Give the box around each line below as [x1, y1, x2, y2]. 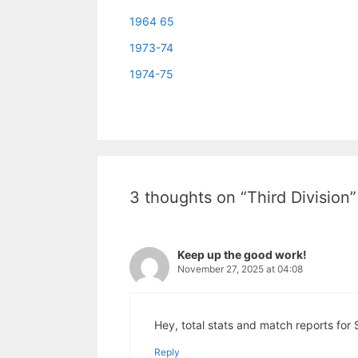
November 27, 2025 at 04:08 [177, 263, 303, 275]
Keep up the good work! [177, 248, 307, 261]
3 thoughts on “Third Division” [129, 188, 356, 207]
